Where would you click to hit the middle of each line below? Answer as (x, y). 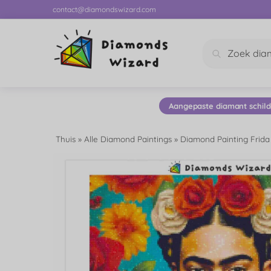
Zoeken (246, 55)
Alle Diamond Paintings (128, 139)
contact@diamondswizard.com (104, 9)
